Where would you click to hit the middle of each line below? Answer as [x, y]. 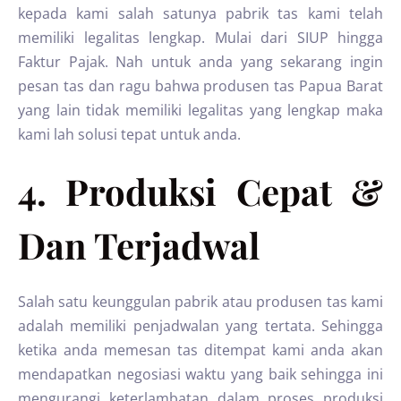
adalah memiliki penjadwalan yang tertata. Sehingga [200, 326]
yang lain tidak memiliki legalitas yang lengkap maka [200, 110]
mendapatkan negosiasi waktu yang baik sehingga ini [200, 374]
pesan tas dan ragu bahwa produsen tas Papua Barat [200, 86]
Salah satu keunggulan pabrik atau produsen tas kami [200, 302]
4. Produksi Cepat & [200, 191]
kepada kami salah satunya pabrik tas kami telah [200, 13]
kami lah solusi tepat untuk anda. [129, 134]
